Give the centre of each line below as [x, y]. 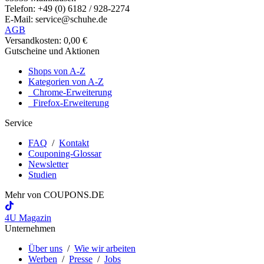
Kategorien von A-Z [66, 82]
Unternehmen [30, 229]
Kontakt [74, 143]
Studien [42, 175]
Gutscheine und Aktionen [52, 51]
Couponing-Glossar [65, 154]
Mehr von [24, 195]
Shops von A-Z [57, 71]
